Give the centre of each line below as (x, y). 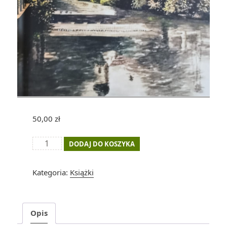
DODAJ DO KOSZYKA (102, 144)
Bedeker (46, 154)
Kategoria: (51, 172)
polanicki (47, 166)
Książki (82, 172)
